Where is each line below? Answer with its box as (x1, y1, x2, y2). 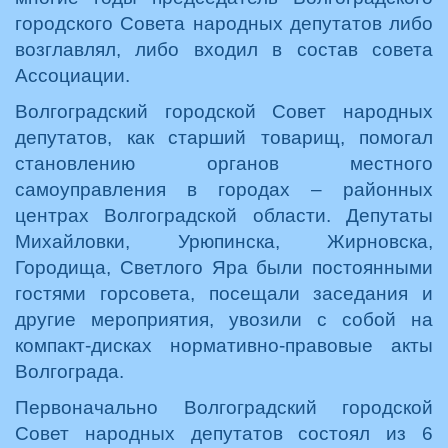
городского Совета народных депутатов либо (15, 13, 433, 34)
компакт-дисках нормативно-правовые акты (15, 335, 433, 356)
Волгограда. (15, 361, 124, 382)
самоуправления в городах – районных (15, 179, 433, 200)
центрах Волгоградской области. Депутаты (15, 205, 433, 226)
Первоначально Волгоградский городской (15, 397, 433, 418)
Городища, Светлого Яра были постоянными (15, 257, 433, 278)
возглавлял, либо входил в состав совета (15, 39, 433, 60)
